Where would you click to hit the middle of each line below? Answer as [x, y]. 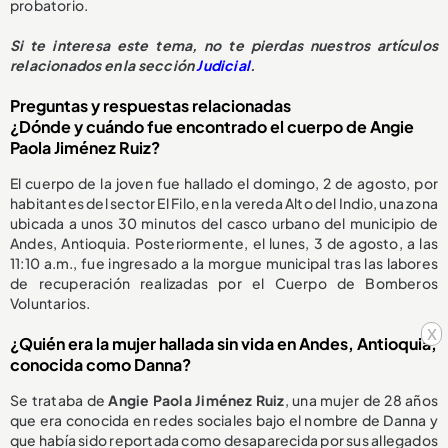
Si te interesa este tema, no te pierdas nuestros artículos [224, 44]
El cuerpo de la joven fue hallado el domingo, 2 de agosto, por [224, 182]
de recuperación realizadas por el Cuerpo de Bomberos [224, 282]
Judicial [223, 64]
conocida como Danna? [100, 364]
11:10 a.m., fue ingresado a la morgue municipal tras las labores [224, 262]
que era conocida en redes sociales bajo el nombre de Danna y [224, 419]
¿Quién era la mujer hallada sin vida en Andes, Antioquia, [223, 343]
